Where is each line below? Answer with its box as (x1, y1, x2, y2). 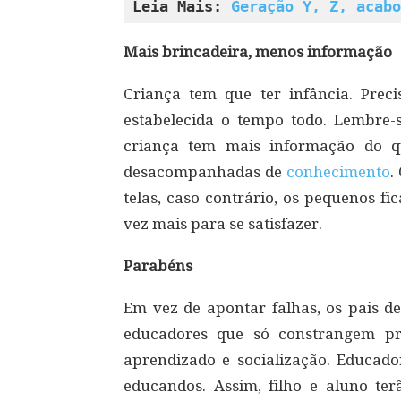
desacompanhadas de (124, 163, 287, 181)
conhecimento (286, 163, 391, 181)
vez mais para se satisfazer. (124, 215, 322, 233)
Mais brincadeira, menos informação (124, 43, 392, 61)
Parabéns (124, 257, 192, 275)
